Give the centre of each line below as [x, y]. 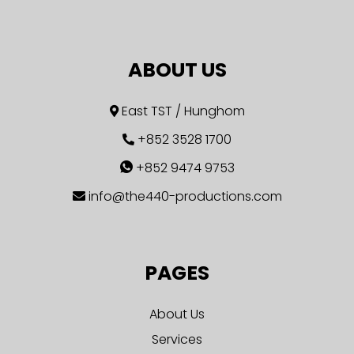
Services [177, 339]
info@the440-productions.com [185, 196]
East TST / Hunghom [183, 111]
